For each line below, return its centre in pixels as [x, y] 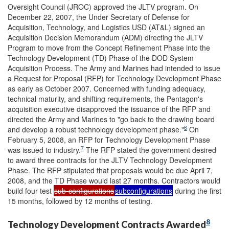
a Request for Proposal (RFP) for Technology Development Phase [114, 78]
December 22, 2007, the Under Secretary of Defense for [99, 17]
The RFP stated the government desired [150, 150]
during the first [197, 191]
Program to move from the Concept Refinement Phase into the [109, 48]
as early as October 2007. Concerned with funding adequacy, [107, 88]
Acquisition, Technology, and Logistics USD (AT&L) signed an [106, 27]
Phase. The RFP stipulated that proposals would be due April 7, [110, 170]
